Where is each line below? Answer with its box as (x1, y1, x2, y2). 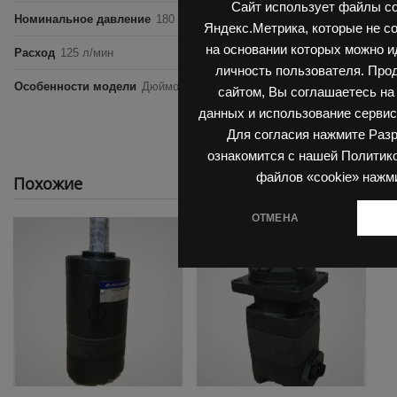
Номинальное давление (14, 12, 151, 27)
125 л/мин (60, 46, 113, 60)
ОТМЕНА (251, 211, 300, 224)
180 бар (156, 12, 197, 27)
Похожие (13, 173, 82, 195)
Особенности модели (14, 80, 136, 94)
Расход (14, 46, 55, 60)
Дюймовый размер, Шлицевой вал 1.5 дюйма (142, 80, 385, 94)
